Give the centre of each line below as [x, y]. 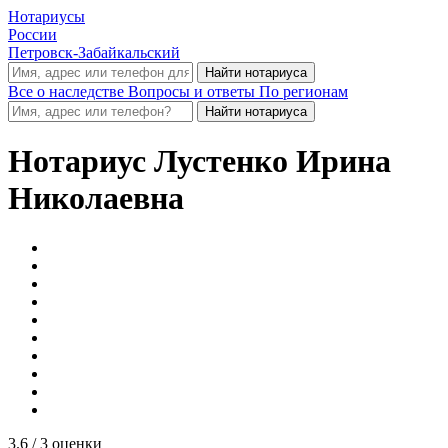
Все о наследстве [68, 91]
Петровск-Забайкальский [94, 52]
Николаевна [96, 198]
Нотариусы [46, 16]
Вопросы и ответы [193, 91]
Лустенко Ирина [268, 161]
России [32, 34]
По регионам [303, 91]
